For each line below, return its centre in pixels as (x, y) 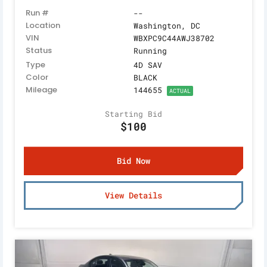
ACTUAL (180, 91)
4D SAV (148, 65)
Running (150, 51)
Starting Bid (133, 114)
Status (39, 51)
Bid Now (133, 161)
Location (43, 26)
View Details (133, 195)
